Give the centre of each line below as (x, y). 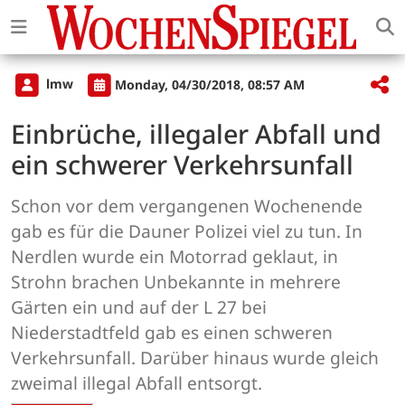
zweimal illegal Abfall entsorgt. (137, 383)
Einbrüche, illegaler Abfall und (196, 134)
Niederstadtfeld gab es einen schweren (172, 333)
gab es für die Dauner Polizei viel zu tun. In (187, 231)
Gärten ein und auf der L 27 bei (139, 307)
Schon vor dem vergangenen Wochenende (187, 206)
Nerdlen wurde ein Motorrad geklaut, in (174, 257)
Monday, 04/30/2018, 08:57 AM (210, 84)
